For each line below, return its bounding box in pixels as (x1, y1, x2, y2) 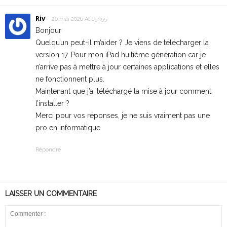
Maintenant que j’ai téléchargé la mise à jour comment (35, 87, 211, 96)
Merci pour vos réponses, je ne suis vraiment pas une (35, 111, 210, 120)
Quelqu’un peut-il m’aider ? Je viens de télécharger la (35, 39, 209, 47)
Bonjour (35, 26, 61, 35)
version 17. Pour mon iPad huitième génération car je (35, 51, 206, 59)
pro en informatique (35, 124, 100, 132)
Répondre (35, 146, 61, 154)
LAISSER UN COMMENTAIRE (5, 190, 97, 198)
